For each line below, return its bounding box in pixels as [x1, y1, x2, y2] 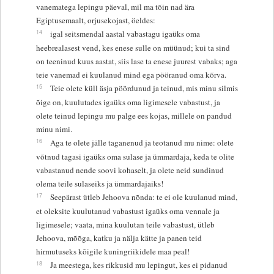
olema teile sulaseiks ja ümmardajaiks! [35, 177, 163, 189]
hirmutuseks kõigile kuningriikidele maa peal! [35, 245, 190, 257]
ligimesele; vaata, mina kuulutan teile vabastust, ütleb [35, 218, 215, 230]
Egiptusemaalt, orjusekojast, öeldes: [35, 14, 155, 26]
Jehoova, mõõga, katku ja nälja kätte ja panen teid [35, 232, 202, 243]
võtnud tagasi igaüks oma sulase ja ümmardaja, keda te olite [35, 150, 234, 162]
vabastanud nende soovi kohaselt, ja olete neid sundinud [35, 164, 224, 176]
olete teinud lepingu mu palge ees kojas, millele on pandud [35, 109, 232, 121]
